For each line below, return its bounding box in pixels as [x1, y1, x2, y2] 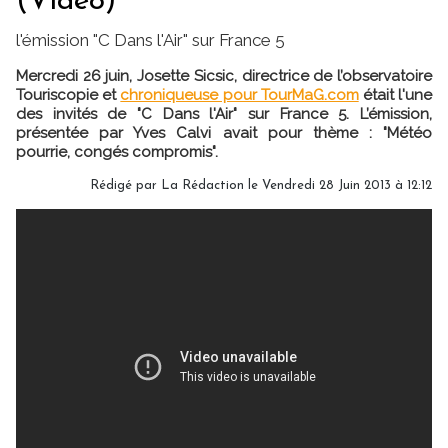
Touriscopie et [16, 85, 121, 104]
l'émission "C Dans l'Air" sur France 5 [16, 29, 285, 50]
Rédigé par [90, 178, 161, 192]
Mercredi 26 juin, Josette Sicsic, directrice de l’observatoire [16, 66, 432, 85]
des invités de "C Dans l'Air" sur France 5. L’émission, [16, 104, 432, 123]
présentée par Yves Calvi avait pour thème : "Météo [16, 123, 432, 142]
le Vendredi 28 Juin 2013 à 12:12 [244, 178, 432, 192]
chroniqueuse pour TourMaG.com [120, 85, 359, 104]
